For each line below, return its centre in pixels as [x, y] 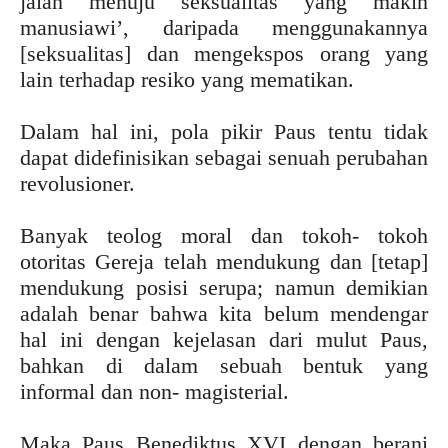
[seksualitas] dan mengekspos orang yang [224, 53]
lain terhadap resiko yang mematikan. [187, 79]
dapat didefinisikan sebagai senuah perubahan [224, 157]
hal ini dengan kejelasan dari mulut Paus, [224, 339]
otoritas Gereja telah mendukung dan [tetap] [224, 261]
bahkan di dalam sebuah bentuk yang [224, 365]
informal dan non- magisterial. [154, 391]
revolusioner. [77, 183]
